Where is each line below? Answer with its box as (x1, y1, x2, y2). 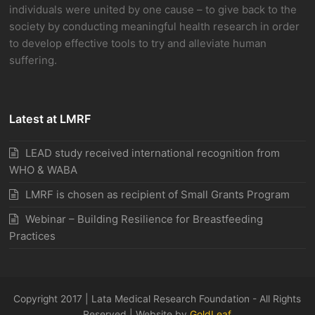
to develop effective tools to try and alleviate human (9, 37, 267, 50)
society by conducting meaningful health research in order (9, 20, 300, 33)
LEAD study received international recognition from (25, 146, 281, 160)
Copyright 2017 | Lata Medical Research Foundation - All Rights (13, 293, 302, 304)
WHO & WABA (9, 163, 78, 176)
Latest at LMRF (9, 112, 91, 126)
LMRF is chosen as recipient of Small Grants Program (25, 188, 290, 201)
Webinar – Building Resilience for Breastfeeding (25, 212, 264, 226)
